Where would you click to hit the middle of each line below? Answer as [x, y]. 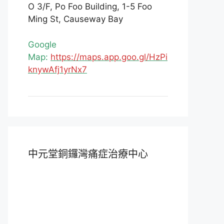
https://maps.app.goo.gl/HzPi [109, 57]
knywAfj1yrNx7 [57, 69]
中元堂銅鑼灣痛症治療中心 [88, 154]
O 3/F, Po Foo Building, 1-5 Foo [90, 6]
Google [42, 44]
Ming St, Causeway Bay [75, 19]
